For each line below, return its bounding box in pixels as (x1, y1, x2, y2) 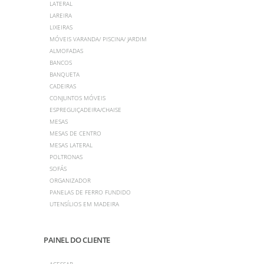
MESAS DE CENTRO (49, 128, 101, 137)
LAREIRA (49, 11, 72, 19)
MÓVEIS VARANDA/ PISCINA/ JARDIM (49, 34, 147, 43)
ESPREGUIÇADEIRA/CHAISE (49, 105, 121, 114)
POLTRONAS (49, 152, 82, 161)
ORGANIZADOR (49, 176, 91, 184)
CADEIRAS (49, 81, 76, 90)
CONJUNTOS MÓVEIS (49, 93, 105, 102)
